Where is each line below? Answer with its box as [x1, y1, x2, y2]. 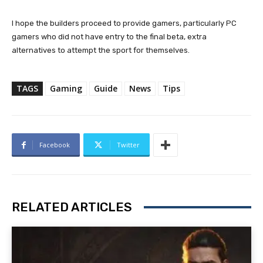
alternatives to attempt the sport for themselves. [12, 46, 190, 55]
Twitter [117, 140, 140, 150]
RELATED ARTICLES [12, 200, 132, 215]
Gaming [50, 83, 82, 95]
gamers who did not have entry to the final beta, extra [12, 32, 207, 42]
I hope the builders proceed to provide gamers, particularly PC [12, 19, 237, 28]
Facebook [39, 140, 70, 150]
